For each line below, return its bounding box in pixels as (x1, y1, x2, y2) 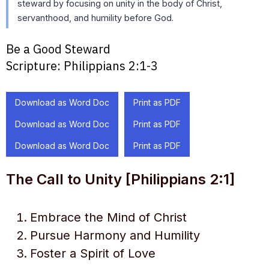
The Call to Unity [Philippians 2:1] (6, 171, 235, 188)
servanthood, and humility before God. (17, 13, 174, 23)
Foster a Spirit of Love (30, 246, 156, 261)
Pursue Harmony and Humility (30, 228, 200, 243)
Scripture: (6, 58, 61, 74)
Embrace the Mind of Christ (30, 210, 187, 225)
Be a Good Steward (6, 41, 110, 57)
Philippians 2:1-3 (64, 58, 158, 74)
